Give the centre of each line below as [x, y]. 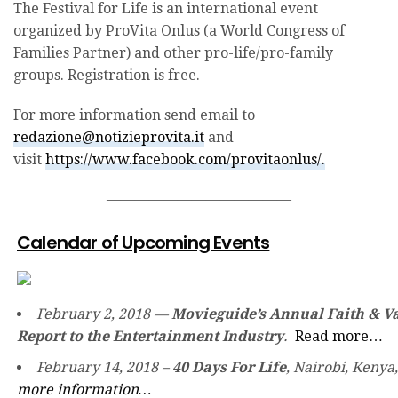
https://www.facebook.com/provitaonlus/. [185, 159]
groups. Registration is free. [107, 75]
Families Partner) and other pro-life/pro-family [173, 52]
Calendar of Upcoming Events [143, 242]
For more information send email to [134, 115]
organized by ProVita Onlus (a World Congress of [179, 30]
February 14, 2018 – [104, 367]
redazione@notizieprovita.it [109, 137]
